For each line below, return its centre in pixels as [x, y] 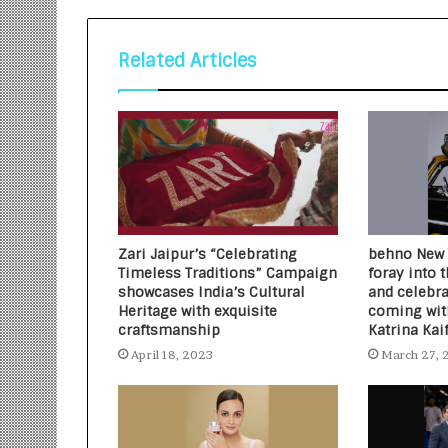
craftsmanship [169, 330]
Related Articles [187, 61]
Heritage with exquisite [197, 311]
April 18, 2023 [172, 355]
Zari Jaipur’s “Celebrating [207, 254]
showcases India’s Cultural [211, 292]
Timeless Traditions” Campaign [227, 273]
